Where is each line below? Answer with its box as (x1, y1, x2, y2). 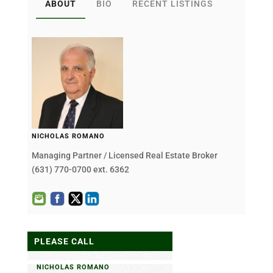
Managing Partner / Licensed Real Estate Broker (31, 151, 218, 161)
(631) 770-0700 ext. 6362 (31, 165, 129, 175)
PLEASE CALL (34, 236, 94, 247)
